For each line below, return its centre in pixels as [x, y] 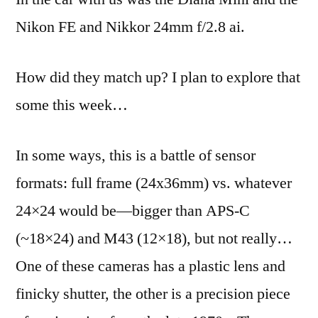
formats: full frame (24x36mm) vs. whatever [154, 183]
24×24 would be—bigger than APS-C [133, 211]
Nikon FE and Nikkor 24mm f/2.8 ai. [130, 27]
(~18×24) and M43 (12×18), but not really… [154, 239]
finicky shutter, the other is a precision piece [153, 294]
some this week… [72, 105]
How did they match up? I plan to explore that [158, 78]
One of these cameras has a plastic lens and [150, 267]
